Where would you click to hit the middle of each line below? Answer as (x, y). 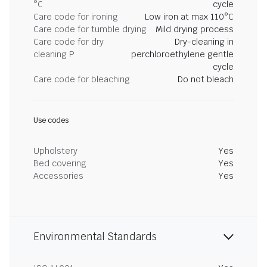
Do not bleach (206, 79)
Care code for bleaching (82, 79)
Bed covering (60, 163)
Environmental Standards (95, 237)
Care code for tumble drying (90, 29)
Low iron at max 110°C (189, 17)
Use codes (51, 120)
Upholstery (55, 151)
